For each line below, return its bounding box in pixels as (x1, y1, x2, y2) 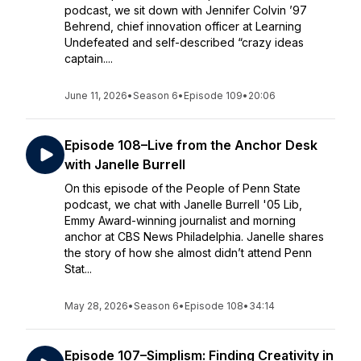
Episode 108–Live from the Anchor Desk (64, 137, 317, 153)
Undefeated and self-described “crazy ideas (64, 35, 304, 49)
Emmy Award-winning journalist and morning (64, 214, 296, 227)
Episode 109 (184, 89, 243, 102)
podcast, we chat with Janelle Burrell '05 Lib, (64, 197, 302, 211)
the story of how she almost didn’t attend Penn (64, 246, 312, 259)
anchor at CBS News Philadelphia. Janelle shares (64, 230, 324, 243)
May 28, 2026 (64, 300, 128, 312)
